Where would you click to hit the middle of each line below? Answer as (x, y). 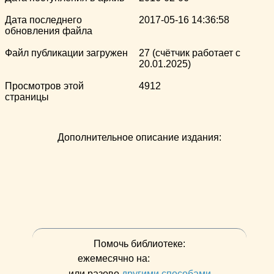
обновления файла (49, 31)
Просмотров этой (44, 86)
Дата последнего (43, 20)
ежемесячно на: (115, 258)
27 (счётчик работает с (190, 53)
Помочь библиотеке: (139, 243)
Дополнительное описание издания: (139, 137)
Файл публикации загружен (66, 53)
